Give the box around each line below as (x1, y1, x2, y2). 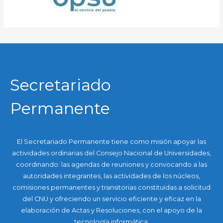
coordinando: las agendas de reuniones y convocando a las (16, 160, 207, 168)
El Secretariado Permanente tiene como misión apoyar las (17, 137, 206, 145)
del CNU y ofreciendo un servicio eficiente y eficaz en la (22, 195, 201, 203)
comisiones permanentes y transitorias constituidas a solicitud (12, 183, 211, 191)
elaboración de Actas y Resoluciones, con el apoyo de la (21, 206, 202, 214)
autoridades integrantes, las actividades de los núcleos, (23, 172, 200, 180)
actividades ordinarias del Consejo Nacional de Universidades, (12, 149, 211, 157)
